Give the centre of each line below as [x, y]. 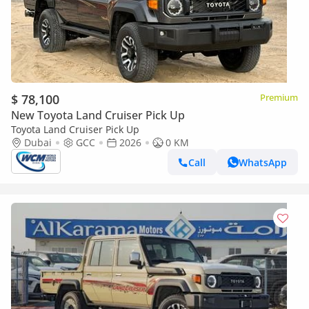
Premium [279, 97]
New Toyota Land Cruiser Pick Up [98, 115]
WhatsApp [263, 162]
